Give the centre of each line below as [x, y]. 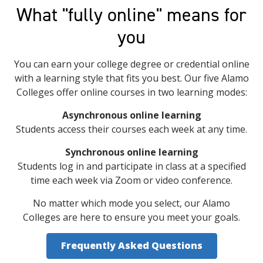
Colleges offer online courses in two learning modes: [131, 92]
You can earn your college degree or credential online [131, 64]
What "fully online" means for [131, 15]
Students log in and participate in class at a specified [131, 166]
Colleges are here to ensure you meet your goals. [131, 218]
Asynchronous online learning [131, 115]
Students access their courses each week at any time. [131, 129]
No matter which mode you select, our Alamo [131, 203]
